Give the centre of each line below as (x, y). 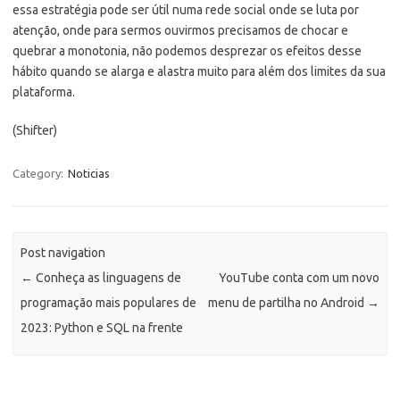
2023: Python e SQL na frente (102, 328)
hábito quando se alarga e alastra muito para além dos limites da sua (199, 71)
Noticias (89, 173)
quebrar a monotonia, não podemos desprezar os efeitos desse (187, 50)
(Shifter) (35, 130)
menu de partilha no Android (287, 303)
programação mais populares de (109, 303)
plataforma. (44, 92)
